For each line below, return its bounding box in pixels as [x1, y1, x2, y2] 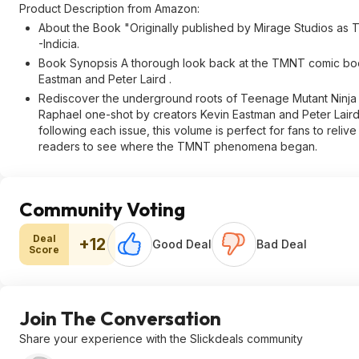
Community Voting [19, 197, 185, 221]
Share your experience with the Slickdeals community [19, 332, 303, 345]
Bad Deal [256, 237, 307, 251]
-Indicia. [38, 37, 79, 50]
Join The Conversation [19, 306, 221, 330]
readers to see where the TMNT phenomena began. [38, 139, 317, 153]
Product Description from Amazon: [19, 2, 200, 15]
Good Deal [152, 237, 212, 251]
